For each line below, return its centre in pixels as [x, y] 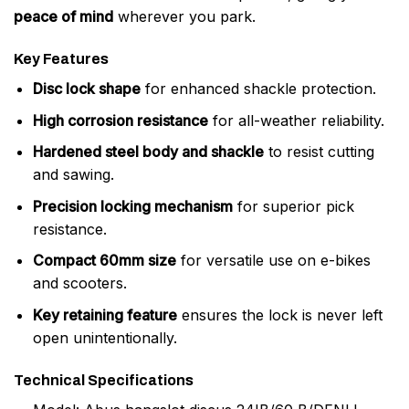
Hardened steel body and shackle [148, 152]
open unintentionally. [105, 338]
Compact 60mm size [104, 261]
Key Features [61, 59]
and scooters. [79, 283]
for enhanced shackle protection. [258, 89]
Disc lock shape [86, 89]
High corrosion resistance [120, 120]
